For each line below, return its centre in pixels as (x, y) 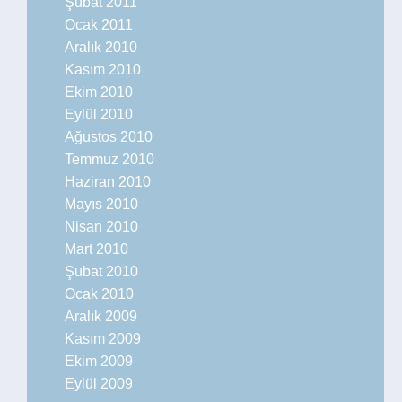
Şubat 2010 (101, 271)
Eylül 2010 (99, 114)
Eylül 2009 (99, 384)
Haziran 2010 (108, 182)
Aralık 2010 (101, 47)
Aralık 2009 (101, 316)
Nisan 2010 (101, 227)
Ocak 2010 (99, 294)
